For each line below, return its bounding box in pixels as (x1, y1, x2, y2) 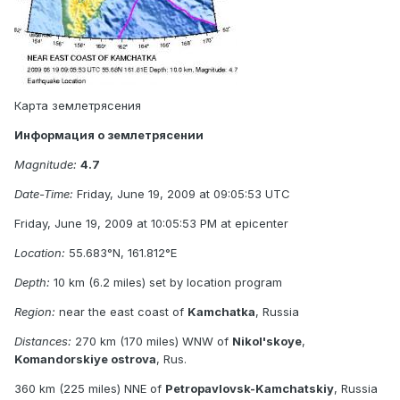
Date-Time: (14, 186, 73, 201)
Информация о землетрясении (14, 127, 204, 142)
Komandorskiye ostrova (14, 351, 156, 366)
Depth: (14, 274, 50, 289)
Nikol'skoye (232, 333, 302, 348)
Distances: (14, 333, 71, 348)
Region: (14, 304, 55, 319)
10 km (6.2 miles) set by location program (50, 274, 282, 289)
